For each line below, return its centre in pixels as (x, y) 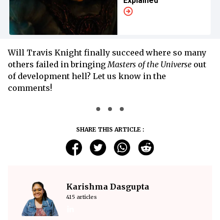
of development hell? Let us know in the (87, 76)
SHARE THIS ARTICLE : (110, 129)
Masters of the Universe (150, 64)
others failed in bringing (58, 64)
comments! (31, 88)
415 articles (82, 197)
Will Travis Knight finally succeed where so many (107, 53)
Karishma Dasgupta (108, 187)
